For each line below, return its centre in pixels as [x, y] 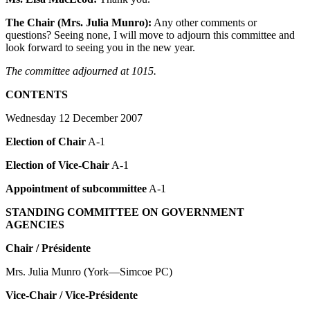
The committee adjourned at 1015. [81, 71]
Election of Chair [46, 141]
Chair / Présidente [48, 248]
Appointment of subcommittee [76, 188]
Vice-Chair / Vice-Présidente [72, 295]
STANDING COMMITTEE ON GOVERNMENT [125, 212]
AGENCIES [35, 224]
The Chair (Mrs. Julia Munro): [79, 22]
